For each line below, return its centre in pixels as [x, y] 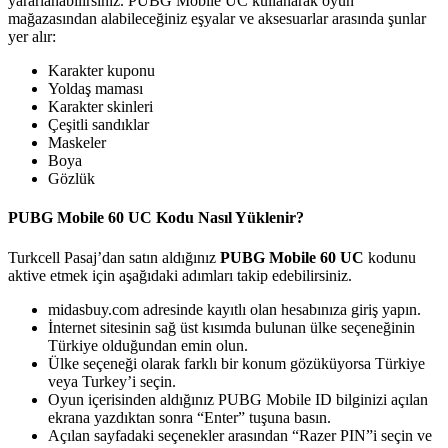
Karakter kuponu [101, 71]
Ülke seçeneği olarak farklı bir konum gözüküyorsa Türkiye [236, 363]
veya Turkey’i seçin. [112, 381]
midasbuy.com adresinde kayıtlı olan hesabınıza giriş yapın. [234, 309]
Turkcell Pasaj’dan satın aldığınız [114, 257]
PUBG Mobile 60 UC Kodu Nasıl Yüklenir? [156, 218]
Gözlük [71, 179]
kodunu [390, 257]
